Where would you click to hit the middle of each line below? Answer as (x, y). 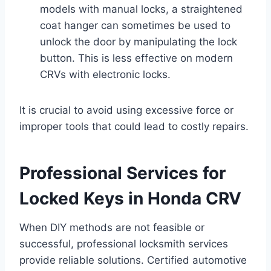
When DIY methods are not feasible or (112, 227)
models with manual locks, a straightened (141, 9)
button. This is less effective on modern (136, 58)
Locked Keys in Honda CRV (130, 198)
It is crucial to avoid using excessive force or (126, 110)
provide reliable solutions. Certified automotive (133, 260)
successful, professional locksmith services (124, 243)
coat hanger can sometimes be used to (135, 25)
